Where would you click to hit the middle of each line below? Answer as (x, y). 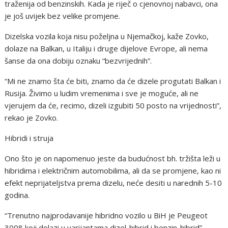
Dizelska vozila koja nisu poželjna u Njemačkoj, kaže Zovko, (107, 36)
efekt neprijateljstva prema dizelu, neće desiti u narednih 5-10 (113, 183)
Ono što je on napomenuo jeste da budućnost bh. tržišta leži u (113, 158)
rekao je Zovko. (32, 118)
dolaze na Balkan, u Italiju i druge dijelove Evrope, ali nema (106, 48)
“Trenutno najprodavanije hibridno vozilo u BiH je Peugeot (106, 215)
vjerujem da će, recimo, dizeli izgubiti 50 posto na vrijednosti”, (113, 105)
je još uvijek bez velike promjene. (63, 16)
